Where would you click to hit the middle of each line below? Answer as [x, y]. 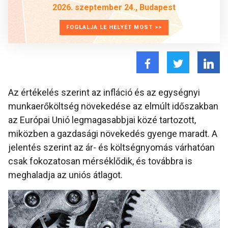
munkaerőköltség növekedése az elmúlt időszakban [113, 106]
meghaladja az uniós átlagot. [65, 175]
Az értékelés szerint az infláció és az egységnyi [104, 93]
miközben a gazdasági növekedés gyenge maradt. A [113, 134]
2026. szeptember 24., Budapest [114, 7]
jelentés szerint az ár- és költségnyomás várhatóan [111, 148]
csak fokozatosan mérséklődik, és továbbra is [100, 161]
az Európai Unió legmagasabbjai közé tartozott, [102, 120]
